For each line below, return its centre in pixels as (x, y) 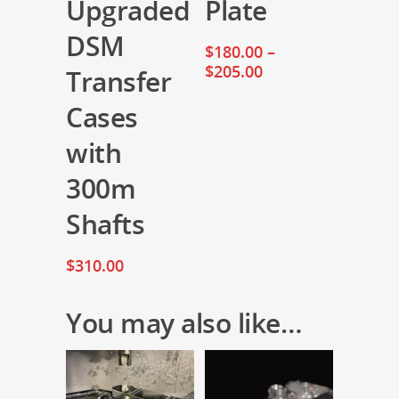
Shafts (105, 224)
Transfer (118, 81)
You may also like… (184, 322)
